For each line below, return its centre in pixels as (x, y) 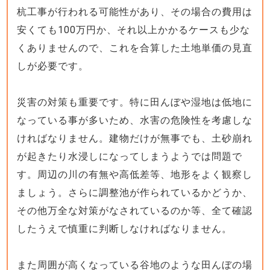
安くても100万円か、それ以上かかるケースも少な (134, 30)
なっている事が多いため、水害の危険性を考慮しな (135, 120)
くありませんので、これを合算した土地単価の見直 (135, 48)
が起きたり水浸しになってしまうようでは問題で (130, 156)
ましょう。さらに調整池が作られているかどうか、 (135, 192)
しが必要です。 (53, 66)
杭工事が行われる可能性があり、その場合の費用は (135, 11)
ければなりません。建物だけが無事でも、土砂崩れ (135, 138)
